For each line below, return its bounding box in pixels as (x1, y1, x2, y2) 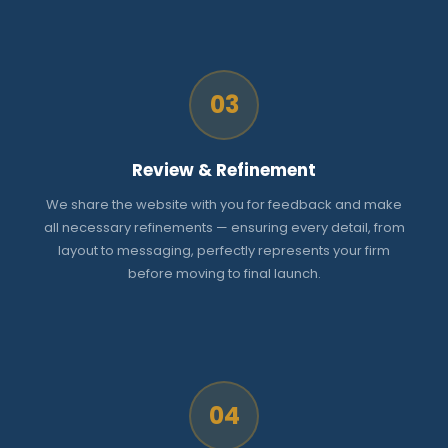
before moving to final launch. (127, 264, 321, 284)
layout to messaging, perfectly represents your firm (58, 241, 390, 261)
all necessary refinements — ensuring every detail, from (43, 218, 405, 238)
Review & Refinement (132, 158, 316, 183)
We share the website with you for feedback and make (46, 195, 402, 215)
